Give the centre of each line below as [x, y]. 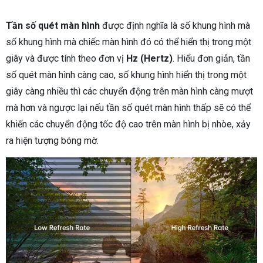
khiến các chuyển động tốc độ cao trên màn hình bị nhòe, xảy [128, 124]
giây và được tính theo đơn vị [66, 58]
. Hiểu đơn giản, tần [211, 58]
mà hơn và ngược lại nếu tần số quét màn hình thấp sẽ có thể [128, 107]
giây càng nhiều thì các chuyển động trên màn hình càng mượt [129, 91]
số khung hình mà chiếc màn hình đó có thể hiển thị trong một [129, 42]
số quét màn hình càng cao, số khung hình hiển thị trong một [126, 75]
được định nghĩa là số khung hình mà [175, 25]
